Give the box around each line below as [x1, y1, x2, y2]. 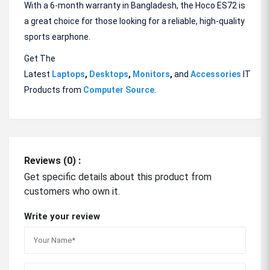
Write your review [24, 211, 100, 222]
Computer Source [83, 85, 154, 95]
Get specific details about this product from [24, 171, 212, 183]
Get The [24, 54, 55, 63]
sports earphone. [24, 32, 90, 42]
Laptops [52, 69, 85, 79]
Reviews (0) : [24, 155, 81, 166]
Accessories [190, 69, 243, 79]
